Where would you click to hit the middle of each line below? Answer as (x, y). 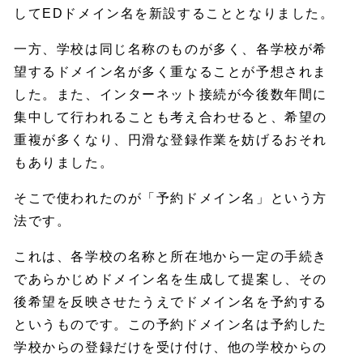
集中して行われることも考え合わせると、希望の (171, 117)
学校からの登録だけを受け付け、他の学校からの (171, 347)
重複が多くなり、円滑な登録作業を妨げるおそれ (171, 140)
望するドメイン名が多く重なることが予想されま (171, 72)
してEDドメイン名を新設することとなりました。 (174, 14)
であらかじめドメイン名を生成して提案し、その (171, 279)
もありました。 (64, 163)
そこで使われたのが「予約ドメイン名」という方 (171, 198)
